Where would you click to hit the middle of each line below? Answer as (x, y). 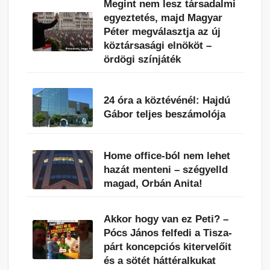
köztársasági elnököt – (158, 45)
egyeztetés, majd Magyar (163, 17)
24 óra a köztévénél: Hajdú (167, 101)
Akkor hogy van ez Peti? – (166, 219)
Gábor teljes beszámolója (165, 115)
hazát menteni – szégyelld (166, 169)
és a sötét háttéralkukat (160, 260)
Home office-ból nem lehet (167, 155)
